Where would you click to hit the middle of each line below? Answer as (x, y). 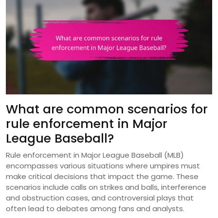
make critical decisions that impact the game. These (102, 176)
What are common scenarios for (107, 109)
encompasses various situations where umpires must (103, 165)
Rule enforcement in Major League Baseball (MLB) (95, 155)
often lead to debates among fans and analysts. (95, 208)
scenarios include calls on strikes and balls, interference (106, 187)
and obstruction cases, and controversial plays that (100, 198)
